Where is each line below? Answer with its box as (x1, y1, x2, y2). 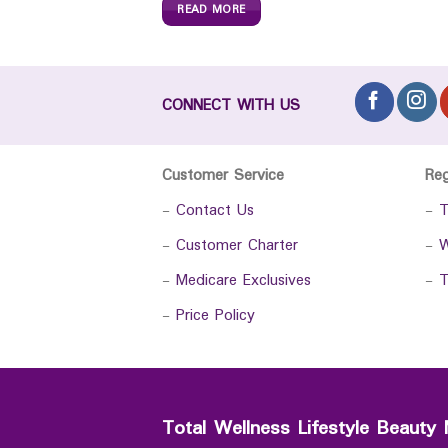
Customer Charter (176, 233, 298, 259)
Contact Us (176, 198, 254, 224)
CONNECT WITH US (162, 92, 300, 118)
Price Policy (176, 303, 255, 329)
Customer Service (162, 163, 284, 189)
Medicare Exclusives (176, 268, 311, 294)
